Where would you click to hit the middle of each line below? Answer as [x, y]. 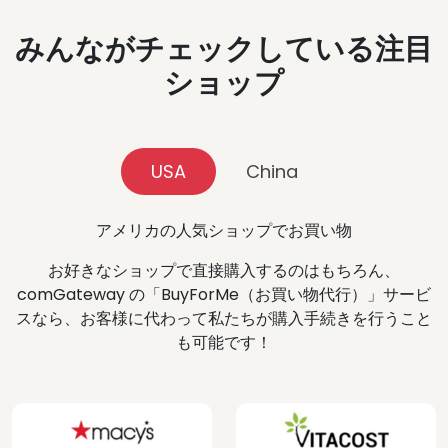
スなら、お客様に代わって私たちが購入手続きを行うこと [224, 318]
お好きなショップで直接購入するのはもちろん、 [224, 270]
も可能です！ [224, 342]
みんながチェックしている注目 [224, 48]
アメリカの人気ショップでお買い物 [224, 230]
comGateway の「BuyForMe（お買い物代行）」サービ [224, 294]
